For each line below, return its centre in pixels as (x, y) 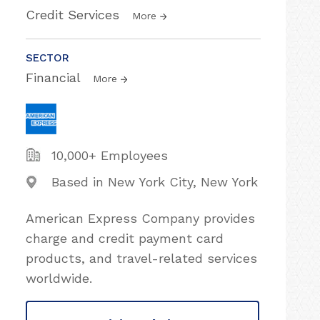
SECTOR (47, 58)
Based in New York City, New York (155, 182)
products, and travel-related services (141, 258)
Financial (55, 77)
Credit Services (75, 15)
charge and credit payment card (125, 238)
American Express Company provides (140, 218)
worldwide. (59, 278)
